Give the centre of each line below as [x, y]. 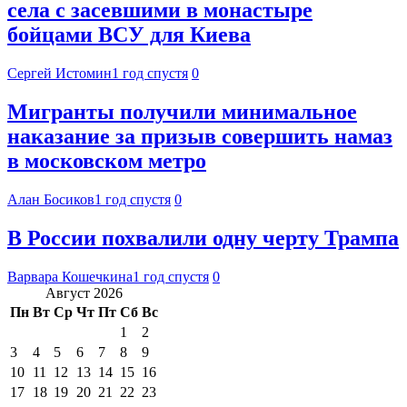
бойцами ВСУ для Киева [129, 35]
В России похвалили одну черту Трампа [203, 238]
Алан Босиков [51, 199]
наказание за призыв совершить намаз [200, 136]
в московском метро [107, 160]
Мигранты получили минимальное [182, 111]
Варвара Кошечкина [70, 276]
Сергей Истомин [60, 73]
